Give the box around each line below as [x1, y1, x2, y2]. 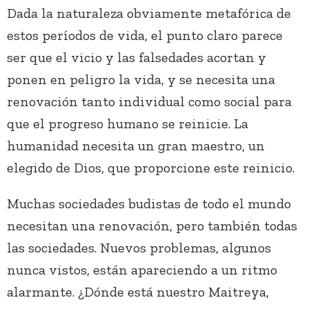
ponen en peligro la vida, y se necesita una [7, 71, 275, 88]
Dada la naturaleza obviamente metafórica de [7, 5, 291, 22]
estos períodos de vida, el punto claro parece [7, 27, 283, 44]
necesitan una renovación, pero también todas [7, 217, 297, 235]
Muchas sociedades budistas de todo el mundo [7, 195, 291, 212]
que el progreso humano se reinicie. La [7, 115, 248, 132]
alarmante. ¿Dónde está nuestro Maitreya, [7, 283, 269, 301]
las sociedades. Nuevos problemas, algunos [7, 239, 271, 257]
